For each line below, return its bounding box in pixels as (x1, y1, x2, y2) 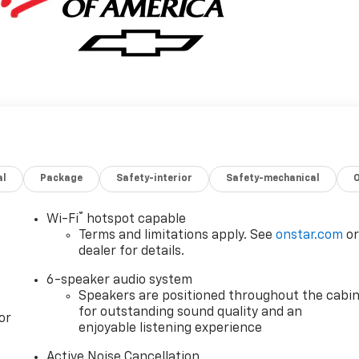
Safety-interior (116, 173, 193, 184)
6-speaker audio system (46, 273, 193, 287)
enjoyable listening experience (79, 321, 263, 335)
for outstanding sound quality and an (79, 305, 303, 319)
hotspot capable (83, 212, 187, 226)
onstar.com (276, 228, 344, 242)
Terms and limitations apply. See (79, 228, 276, 242)
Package (40, 173, 83, 184)
